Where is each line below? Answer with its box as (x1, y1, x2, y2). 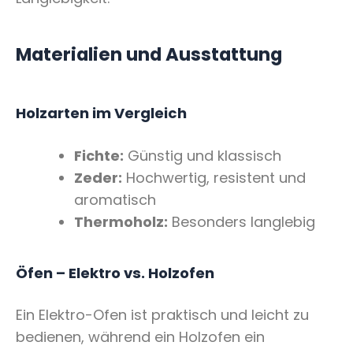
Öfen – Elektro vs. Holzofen (16, 263, 214, 283)
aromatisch (74, 189, 156, 210)
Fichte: (74, 145, 124, 165)
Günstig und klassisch (124, 145, 281, 165)
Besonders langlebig (168, 211, 315, 232)
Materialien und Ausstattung (16, 41, 282, 67)
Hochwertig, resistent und (122, 167, 306, 188)
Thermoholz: (74, 211, 168, 232)
